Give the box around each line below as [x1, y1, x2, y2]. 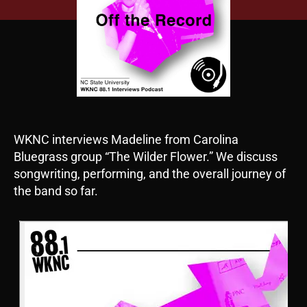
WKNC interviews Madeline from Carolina [14, 132, 238, 147]
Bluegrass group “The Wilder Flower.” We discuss [14, 149, 278, 164]
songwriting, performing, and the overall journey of [14, 167, 286, 182]
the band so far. [14, 184, 98, 199]
